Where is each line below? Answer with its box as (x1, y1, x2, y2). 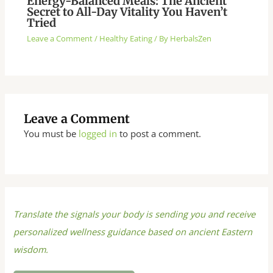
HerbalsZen (170, 33, 212, 44)
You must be (24, 127, 79, 140)
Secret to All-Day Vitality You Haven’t (27, 5, 228, 19)
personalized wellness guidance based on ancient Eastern (13, 225, 253, 238)
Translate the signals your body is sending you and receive (13, 207, 256, 220)
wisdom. (13, 243, 49, 255)
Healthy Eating (99, 33, 153, 44)
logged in (79, 127, 118, 140)
